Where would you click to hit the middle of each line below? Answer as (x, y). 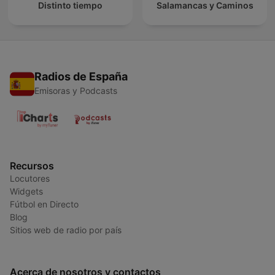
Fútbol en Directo (44, 204)
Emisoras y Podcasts (76, 91)
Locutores (30, 179)
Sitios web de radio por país (66, 230)
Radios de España (81, 77)
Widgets (26, 192)
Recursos (32, 166)
